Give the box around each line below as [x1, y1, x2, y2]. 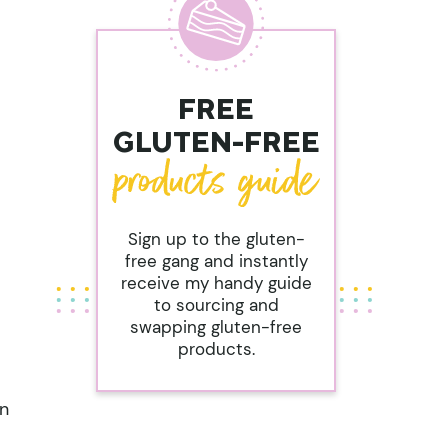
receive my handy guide [120, 271, 312, 294]
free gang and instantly [124, 249, 308, 272]
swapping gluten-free [130, 315, 302, 338]
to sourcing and [153, 293, 279, 316]
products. [177, 337, 255, 360]
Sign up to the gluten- [127, 227, 305, 250]
